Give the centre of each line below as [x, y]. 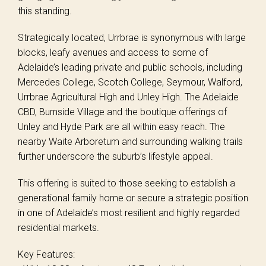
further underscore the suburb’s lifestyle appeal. [115, 156]
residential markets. [58, 228]
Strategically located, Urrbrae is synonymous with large [132, 38]
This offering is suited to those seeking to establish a [126, 183]
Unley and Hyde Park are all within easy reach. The [121, 127]
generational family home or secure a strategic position [133, 198]
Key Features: [46, 254]
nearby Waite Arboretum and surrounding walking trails [130, 142]
